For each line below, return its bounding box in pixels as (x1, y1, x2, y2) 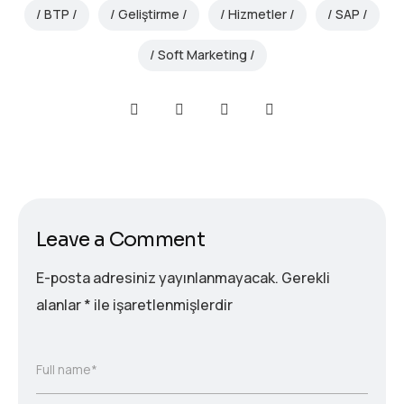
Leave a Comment (36, 226, 206, 252)
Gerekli (281, 267, 330, 288)
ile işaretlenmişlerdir (91, 294, 233, 315)
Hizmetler (228, 5, 287, 23)
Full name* (36, 361, 97, 379)
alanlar (36, 294, 84, 315)
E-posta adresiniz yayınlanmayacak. (36, 267, 279, 288)
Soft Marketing (157, 46, 247, 64)
